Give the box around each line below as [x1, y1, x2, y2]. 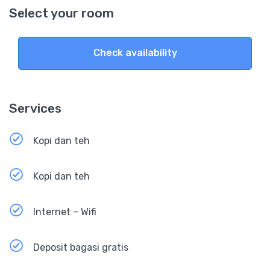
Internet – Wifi [33, 206, 96, 218]
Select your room [9, 5, 114, 20]
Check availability [93, 47, 177, 59]
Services [9, 100, 61, 116]
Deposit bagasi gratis [33, 241, 128, 253]
